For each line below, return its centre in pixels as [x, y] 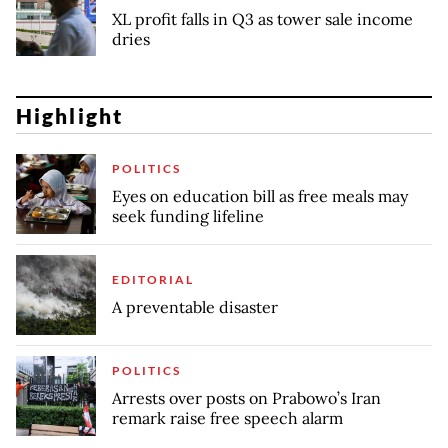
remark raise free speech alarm [227, 418]
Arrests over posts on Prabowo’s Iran [246, 398]
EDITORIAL [153, 280]
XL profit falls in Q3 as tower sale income [262, 18]
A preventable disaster [197, 307]
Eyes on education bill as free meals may [260, 196]
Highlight [69, 115]
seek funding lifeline [188, 216]
